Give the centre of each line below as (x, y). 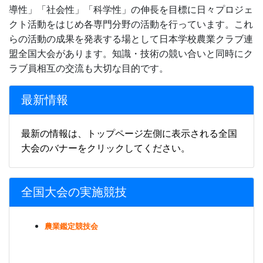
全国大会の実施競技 (80, 192)
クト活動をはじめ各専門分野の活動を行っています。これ (131, 24)
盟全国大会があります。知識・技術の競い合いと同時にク (131, 53)
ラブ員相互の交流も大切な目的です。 (89, 68)
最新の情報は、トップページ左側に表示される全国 (129, 133)
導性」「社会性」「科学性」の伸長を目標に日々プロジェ (131, 9)
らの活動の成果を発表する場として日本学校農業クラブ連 (131, 39)
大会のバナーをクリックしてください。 (106, 148)
